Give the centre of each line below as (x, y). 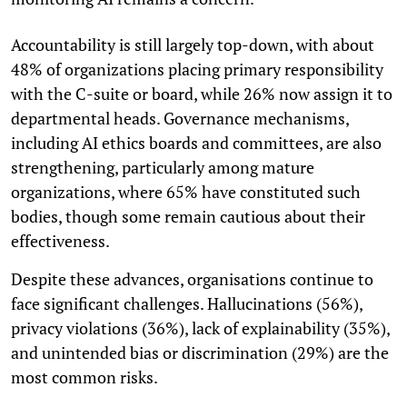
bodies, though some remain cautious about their (188, 216)
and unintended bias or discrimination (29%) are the (200, 352)
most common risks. (84, 377)
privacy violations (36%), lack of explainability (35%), (200, 328)
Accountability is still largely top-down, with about (193, 44)
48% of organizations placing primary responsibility (197, 69)
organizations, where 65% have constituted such (186, 191)
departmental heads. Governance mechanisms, (180, 118)
